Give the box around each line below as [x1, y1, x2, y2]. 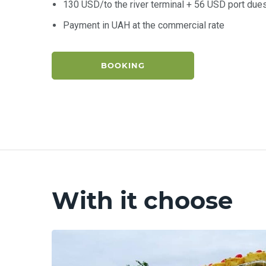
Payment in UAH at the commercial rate [63, 20, 225, 31]
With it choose [52, 186, 233, 216]
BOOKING [100, 61, 145, 71]
